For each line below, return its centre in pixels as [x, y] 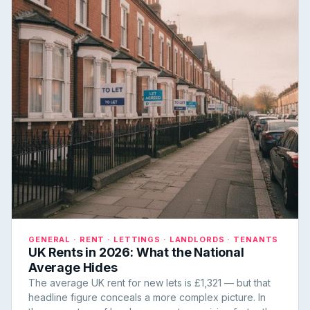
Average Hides [73, 267]
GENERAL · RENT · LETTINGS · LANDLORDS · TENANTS [154, 239]
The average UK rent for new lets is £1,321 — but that [149, 283]
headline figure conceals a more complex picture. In [147, 297]
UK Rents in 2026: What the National [136, 252]
